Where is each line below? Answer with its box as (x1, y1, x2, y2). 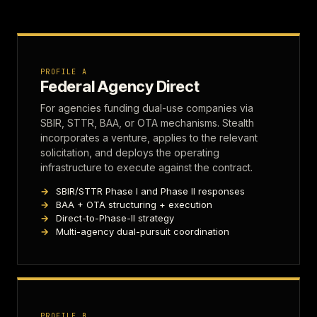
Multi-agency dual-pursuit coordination (56, 226, 229, 237)
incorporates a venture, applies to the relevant (40, 132, 258, 144)
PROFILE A (40, 67, 88, 76)
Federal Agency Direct (40, 77, 200, 96)
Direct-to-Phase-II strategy (56, 212, 174, 224)
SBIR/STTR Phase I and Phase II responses (56, 185, 245, 197)
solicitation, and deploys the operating (40, 146, 219, 158)
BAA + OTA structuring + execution (56, 199, 212, 210)
